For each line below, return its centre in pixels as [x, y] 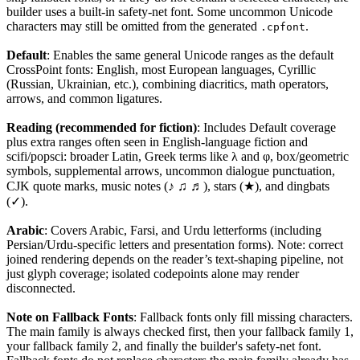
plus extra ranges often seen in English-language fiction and [157, 141]
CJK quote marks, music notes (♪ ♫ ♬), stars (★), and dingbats [168, 186]
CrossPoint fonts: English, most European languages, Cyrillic [161, 69]
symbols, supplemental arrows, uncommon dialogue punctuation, [171, 170]
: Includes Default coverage [266, 127]
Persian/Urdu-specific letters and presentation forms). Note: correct [175, 244]
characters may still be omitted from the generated [132, 26]
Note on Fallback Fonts [70, 317]
